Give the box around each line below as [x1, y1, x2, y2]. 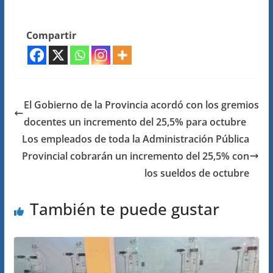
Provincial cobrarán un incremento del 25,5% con [22, 149, 250, 163]
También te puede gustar [29, 198, 219, 220]
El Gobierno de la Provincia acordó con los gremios [23, 98, 259, 112]
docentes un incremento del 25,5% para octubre [23, 115, 246, 129]
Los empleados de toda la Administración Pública [22, 132, 250, 146]
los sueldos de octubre [144, 166, 250, 180]
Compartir [26, 29, 76, 42]
